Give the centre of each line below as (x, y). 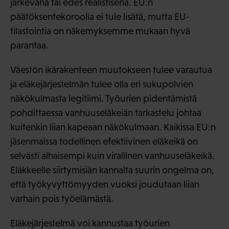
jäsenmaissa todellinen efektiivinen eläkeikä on (104, 142)
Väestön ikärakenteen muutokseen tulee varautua (111, 70)
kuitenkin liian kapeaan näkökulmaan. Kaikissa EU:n (113, 127)
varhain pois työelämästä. (62, 199)
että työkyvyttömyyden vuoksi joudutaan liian (105, 185)
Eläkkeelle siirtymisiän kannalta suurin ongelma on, (112, 170)
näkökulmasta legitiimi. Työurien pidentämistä (104, 99)
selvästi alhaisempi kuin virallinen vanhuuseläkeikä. (112, 156)
